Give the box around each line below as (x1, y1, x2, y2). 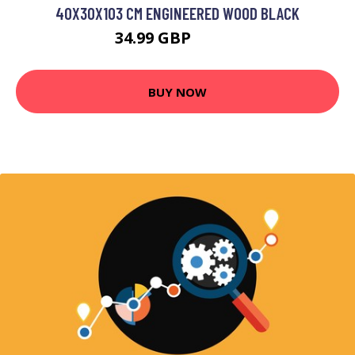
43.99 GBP (194, 33, 241, 47)
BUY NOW (148, 83, 207, 100)
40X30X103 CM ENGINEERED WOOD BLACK (55, 3, 300, 23)
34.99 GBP (114, 27, 195, 48)
